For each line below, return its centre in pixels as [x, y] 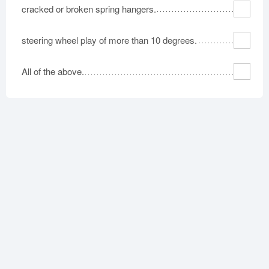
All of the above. [53, 71]
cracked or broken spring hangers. [89, 8]
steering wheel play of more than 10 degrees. [109, 40]
